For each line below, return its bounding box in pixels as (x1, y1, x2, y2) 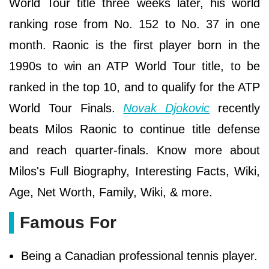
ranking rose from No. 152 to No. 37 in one (9, 17, 260, 31)
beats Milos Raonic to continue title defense (9, 122, 260, 136)
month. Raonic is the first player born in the (9, 38, 260, 52)
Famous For (20, 213, 116, 232)
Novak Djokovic (123, 101, 210, 115)
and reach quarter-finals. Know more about (9, 143, 260, 157)
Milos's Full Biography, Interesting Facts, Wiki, (9, 164, 260, 178)
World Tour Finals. (9, 101, 124, 115)
